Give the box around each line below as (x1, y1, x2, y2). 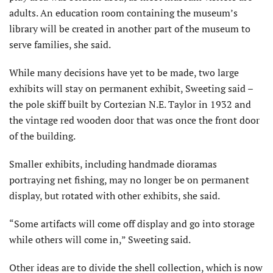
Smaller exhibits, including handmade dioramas (9, 157, 217, 171)
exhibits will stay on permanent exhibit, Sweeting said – (9, 81, 253, 95)
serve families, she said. (9, 37, 111, 51)
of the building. (9, 129, 76, 143)
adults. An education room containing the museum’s (9, 5, 238, 19)
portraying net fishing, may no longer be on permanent (9, 172, 249, 186)
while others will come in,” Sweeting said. (9, 232, 191, 246)
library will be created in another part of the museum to (9, 21, 250, 35)
